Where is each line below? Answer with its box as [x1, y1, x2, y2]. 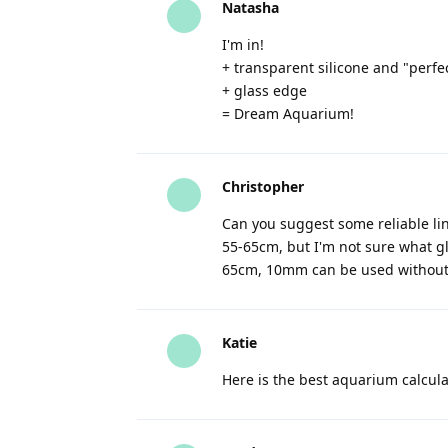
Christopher [222, 177, 304, 196]
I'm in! [222, 35, 264, 54]
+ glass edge [222, 81, 307, 100]
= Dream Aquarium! [222, 104, 354, 123]
